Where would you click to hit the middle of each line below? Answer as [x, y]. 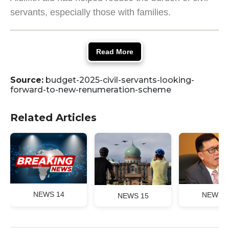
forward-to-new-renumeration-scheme [91, 90]
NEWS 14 [49, 194]
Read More [114, 52]
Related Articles [53, 118]
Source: [27, 80]
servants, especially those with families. [90, 13]
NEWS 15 [133, 196]
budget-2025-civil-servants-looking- [120, 80]
